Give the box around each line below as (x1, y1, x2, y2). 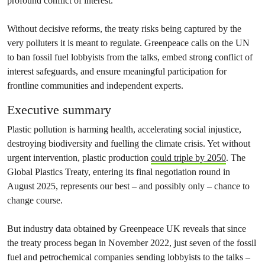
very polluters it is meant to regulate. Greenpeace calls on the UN (7, 37, 250, 49)
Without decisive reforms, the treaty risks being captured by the (7, 23, 241, 34)
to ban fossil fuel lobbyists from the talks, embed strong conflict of (7, 51, 253, 63)
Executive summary (7, 102, 111, 117)
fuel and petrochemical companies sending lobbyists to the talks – (7, 251, 250, 263)
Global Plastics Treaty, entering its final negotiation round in (7, 166, 230, 177)
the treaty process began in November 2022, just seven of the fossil (7, 237, 256, 248)
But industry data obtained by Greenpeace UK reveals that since (7, 223, 246, 234)
